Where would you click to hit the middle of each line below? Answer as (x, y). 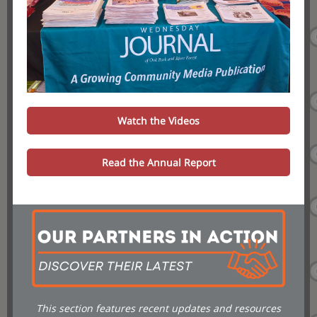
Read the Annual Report (158, 162)
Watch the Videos (158, 121)
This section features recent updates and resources (158, 308)
